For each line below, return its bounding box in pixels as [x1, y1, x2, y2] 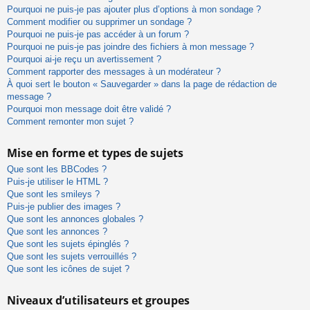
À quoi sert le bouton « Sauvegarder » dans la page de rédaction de [7, 78, 277, 89]
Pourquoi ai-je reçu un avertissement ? [7, 53, 161, 64]
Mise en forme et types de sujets [7, 145, 183, 161]
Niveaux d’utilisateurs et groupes [7, 292, 190, 308]
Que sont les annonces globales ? [7, 213, 143, 224]
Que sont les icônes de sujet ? [7, 263, 129, 274]
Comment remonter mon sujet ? [7, 116, 134, 127]
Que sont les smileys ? [7, 188, 100, 199]
